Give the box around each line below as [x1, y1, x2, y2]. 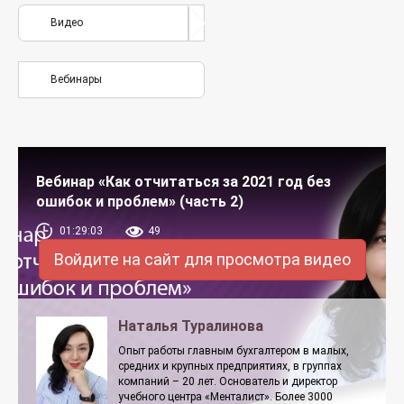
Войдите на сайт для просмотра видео [53, 250, 351, 269]
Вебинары [50, 73, 102, 86]
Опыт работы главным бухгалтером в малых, [117, 344, 349, 357]
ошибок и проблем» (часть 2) [36, 193, 243, 210]
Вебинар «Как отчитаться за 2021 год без [36, 173, 331, 190]
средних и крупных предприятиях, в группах [117, 360, 342, 372]
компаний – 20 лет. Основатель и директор [117, 375, 337, 388]
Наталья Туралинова [117, 317, 263, 335]
